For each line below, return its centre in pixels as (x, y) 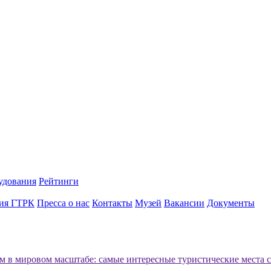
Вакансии (184, 203)
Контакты (112, 203)
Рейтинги (59, 181)
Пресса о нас (63, 203)
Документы (231, 203)
